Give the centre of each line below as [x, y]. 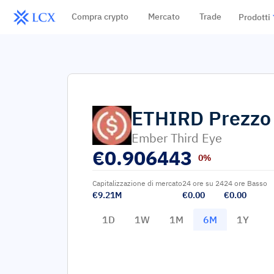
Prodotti [254, 17]
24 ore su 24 [203, 183]
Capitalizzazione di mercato [137, 183]
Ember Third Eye [177, 138]
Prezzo [240, 118]
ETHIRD [168, 118]
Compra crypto [100, 17]
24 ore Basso [246, 183]
